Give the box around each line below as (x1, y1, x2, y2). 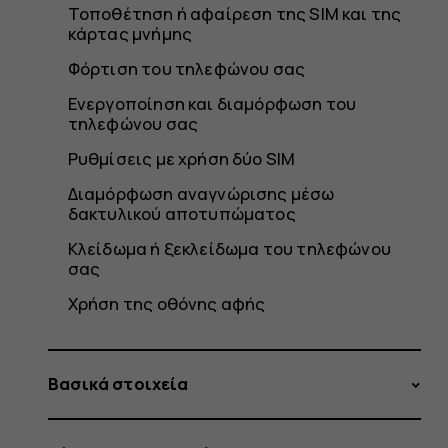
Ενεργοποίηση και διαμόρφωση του (67, 91, 357, 115)
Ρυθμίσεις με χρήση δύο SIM (67, 146, 296, 170)
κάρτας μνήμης (67, 21, 193, 45)
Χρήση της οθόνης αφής (67, 291, 266, 315)
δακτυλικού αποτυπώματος (67, 201, 296, 225)
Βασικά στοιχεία (48, 372, 189, 396)
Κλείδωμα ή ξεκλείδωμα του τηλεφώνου (67, 236, 391, 260)
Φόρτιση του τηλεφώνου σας (67, 56, 306, 80)
